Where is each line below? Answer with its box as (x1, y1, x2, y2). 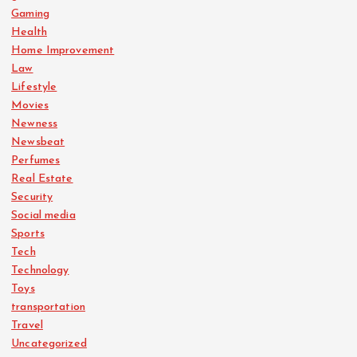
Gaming (11, 8, 49, 21)
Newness (11, 118, 58, 131)
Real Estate (11, 173, 73, 186)
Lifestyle (11, 81, 57, 94)
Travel (11, 320, 43, 332)
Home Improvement (11, 45, 115, 57)
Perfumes (11, 155, 61, 167)
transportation (11, 301, 86, 314)
